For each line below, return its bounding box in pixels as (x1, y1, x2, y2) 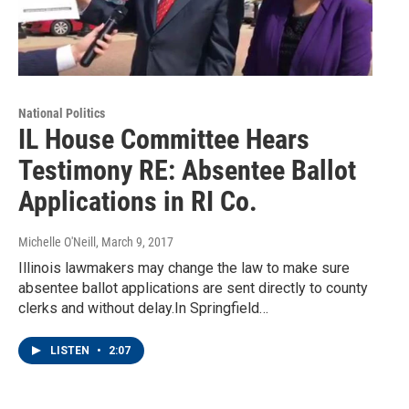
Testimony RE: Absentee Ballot (18, 153, 356, 186)
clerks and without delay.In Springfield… (18, 299, 268, 317)
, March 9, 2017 (96, 234, 173, 249)
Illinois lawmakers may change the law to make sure (18, 258, 350, 277)
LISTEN (50, 343, 92, 357)
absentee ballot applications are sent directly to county (18, 278, 368, 297)
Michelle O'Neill (18, 234, 96, 249)
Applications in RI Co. (18, 184, 257, 217)
